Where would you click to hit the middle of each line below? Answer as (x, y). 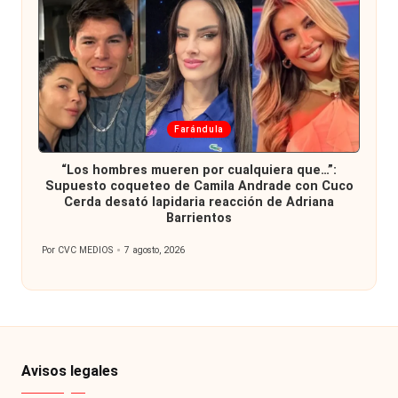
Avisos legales (70, 371)
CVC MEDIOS (86, 250)
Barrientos (199, 218)
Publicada (81, 128)
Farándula (199, 129)
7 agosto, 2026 (155, 250)
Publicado (62, 257)
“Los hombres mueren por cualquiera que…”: (199, 170)
